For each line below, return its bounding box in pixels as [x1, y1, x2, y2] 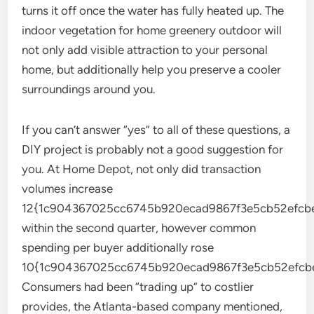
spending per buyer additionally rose [22, 240, 214, 254]
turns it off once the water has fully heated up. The [22, 4, 285, 18]
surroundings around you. [22, 82, 156, 96]
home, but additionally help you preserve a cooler [22, 62, 282, 76]
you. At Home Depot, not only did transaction [22, 162, 261, 176]
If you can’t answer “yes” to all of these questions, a [22, 123, 291, 137]
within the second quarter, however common [22, 221, 257, 235]
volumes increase [22, 182, 114, 196]
